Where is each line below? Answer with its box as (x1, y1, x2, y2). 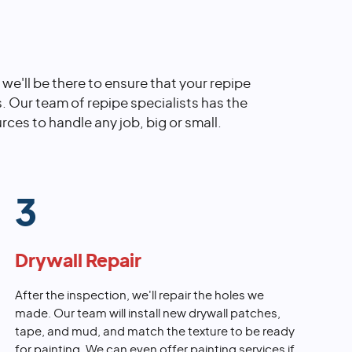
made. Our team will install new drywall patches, (14, 308, 280, 321)
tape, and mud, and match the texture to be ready (14, 326, 295, 339)
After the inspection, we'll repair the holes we (14, 290, 264, 302)
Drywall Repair (14, 252, 141, 271)
